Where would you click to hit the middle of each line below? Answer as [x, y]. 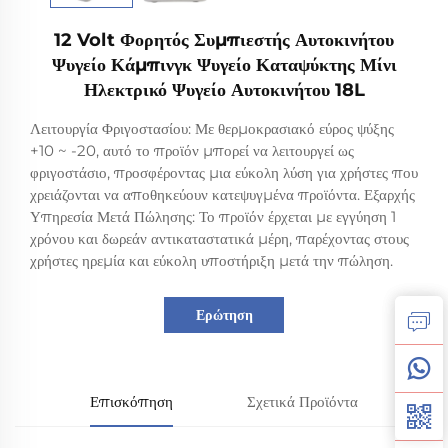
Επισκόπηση [131, 402]
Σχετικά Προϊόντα [303, 402]
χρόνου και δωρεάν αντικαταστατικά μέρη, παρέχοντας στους [219, 239]
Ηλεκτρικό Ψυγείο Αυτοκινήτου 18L [224, 90]
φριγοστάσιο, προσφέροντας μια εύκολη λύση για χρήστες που [224, 173]
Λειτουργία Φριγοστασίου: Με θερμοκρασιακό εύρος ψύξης [212, 129]
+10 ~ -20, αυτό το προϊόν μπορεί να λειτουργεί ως [192, 151]
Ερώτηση [224, 315]
